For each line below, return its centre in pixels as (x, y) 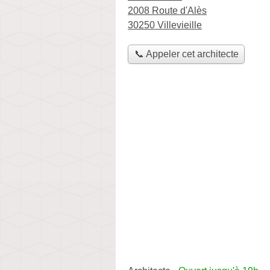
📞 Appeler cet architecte (186, 54)
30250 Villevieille (165, 25)
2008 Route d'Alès (167, 11)
